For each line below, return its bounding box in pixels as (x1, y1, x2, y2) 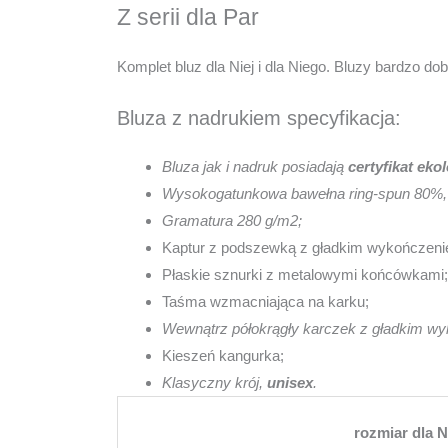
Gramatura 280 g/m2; (162, 211, 302, 229)
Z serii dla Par (117, 4, 259, 30)
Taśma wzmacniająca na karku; (162, 292, 369, 310)
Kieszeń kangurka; (162, 346, 284, 364)
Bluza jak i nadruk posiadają (162, 157, 348, 175)
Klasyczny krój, (162, 373, 267, 391)
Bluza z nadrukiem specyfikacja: (117, 106, 401, 129)
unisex (267, 373, 313, 391)
